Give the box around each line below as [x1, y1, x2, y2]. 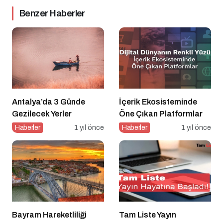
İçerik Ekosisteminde [119, 98, 197, 107]
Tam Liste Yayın [119, 211, 176, 220]
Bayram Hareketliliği [12, 211, 87, 220]
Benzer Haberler [19, 8, 85, 18]
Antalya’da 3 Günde [12, 98, 85, 107]
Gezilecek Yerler [12, 110, 72, 118]
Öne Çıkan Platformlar [119, 110, 203, 118]
